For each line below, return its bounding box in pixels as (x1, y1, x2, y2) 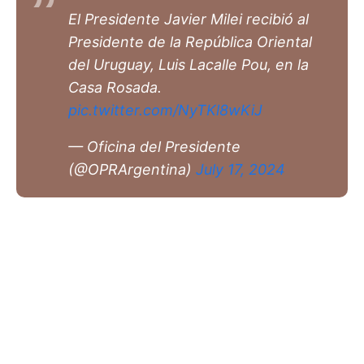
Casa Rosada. (68, 79, 162, 96)
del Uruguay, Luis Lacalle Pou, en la (68, 56, 309, 73)
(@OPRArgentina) (68, 161, 196, 178)
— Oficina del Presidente (68, 138, 240, 155)
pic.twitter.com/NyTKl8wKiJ (68, 102, 262, 119)
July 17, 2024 (196, 161, 285, 178)
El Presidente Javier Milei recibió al (68, 11, 309, 28)
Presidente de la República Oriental (68, 33, 312, 50)
